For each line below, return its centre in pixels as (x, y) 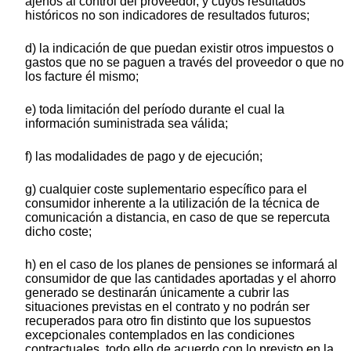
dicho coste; (58, 232)
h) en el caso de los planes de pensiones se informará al (181, 265)
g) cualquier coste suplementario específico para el (166, 190)
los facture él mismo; (82, 77)
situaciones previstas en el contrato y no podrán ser (167, 307)
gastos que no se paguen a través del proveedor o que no (185, 63)
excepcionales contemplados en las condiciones (160, 335)
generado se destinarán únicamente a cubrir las (157, 293)
